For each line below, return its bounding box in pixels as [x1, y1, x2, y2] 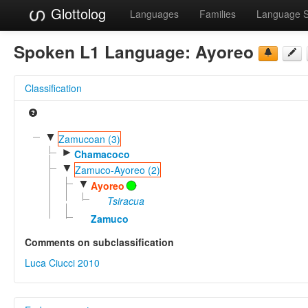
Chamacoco [74, 146, 130, 161]
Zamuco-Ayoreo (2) [74, 163, 160, 177]
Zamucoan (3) [58, 131, 120, 146]
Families [199, 7, 236, 21]
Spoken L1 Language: [14, 38, 195, 64]
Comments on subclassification [25, 235, 174, 250]
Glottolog [47, 3, 106, 23]
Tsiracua [107, 193, 144, 208]
